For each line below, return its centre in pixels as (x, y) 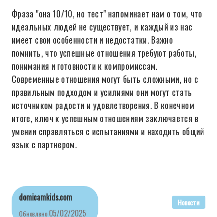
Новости (188, 202)
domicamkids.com (46, 197)
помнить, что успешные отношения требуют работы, (104, 53)
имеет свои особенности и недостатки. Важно (93, 40)
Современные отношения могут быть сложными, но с (105, 79)
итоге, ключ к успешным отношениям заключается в (105, 118)
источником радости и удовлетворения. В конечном (103, 105)
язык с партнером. (45, 144)
